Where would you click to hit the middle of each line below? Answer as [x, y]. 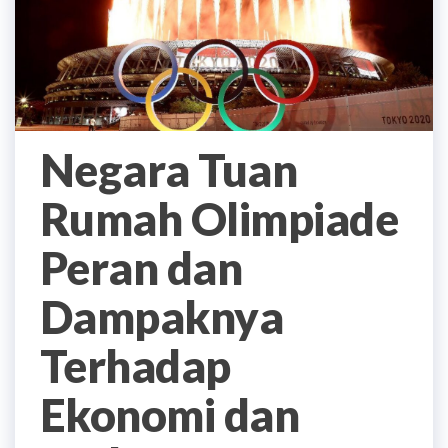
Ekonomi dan [170, 414]
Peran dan [141, 267]
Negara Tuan [169, 169]
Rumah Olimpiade [219, 218]
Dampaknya [162, 316]
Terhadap [135, 365]
